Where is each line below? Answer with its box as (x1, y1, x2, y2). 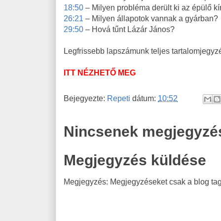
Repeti (107, 94, 130, 103)
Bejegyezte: (64, 94, 107, 103)
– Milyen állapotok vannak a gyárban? (83, 14, 220, 23)
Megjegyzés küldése (64, 152, 206, 168)
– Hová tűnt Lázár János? (83, 25, 175, 34)
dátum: (132, 94, 158, 103)
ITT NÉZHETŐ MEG (64, 69, 136, 77)
